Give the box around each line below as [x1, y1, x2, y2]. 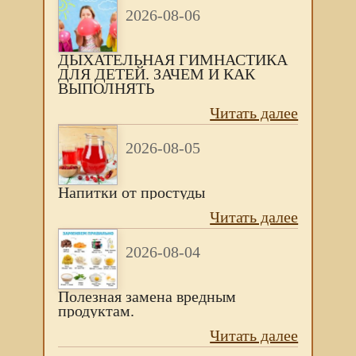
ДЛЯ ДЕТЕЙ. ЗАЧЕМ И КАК [57, 65, 255, 83]
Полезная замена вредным [57, 288, 236, 305]
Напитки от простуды [57, 184, 205, 201]
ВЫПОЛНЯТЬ [57, 79, 154, 97]
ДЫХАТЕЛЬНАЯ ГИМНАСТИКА [57, 51, 288, 68]
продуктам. [57, 302, 134, 319]
